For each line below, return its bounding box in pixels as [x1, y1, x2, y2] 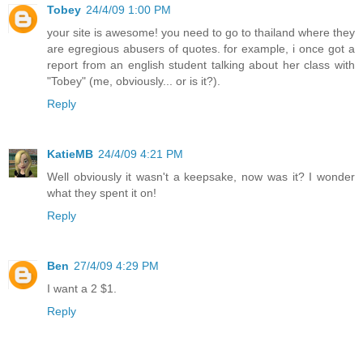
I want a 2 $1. [47, 281, 117, 295]
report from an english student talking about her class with [47, 58, 355, 71]
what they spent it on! [47, 186, 156, 199]
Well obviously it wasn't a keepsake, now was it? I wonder [47, 169, 355, 183]
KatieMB [47, 147, 93, 160]
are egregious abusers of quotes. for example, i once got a [47, 41, 355, 55]
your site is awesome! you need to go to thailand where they [47, 25, 355, 39]
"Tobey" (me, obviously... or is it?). [47, 74, 220, 88]
